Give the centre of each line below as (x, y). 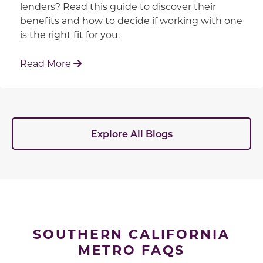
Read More (46, 63)
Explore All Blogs (131, 133)
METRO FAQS (131, 250)
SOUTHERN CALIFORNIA (131, 234)
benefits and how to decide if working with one (131, 21)
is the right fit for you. (70, 35)
